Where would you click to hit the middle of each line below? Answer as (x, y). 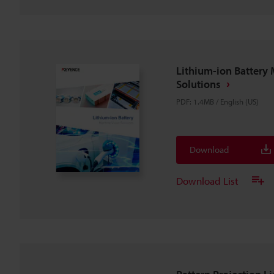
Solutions (198, 84)
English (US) (239, 102)
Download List (207, 180)
